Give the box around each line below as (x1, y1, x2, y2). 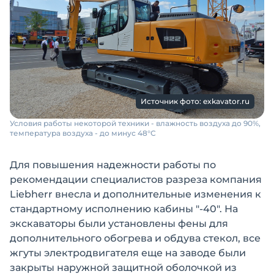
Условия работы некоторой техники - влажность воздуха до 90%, (10, 119, 261, 128)
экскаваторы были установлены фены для (10, 218, 228, 229)
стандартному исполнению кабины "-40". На (10, 203, 238, 215)
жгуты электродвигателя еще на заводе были (10, 247, 246, 259)
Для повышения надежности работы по (10, 159, 216, 171)
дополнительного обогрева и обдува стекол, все (10, 232, 261, 244)
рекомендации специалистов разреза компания (10, 174, 262, 185)
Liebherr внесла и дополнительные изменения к (10, 188, 261, 200)
